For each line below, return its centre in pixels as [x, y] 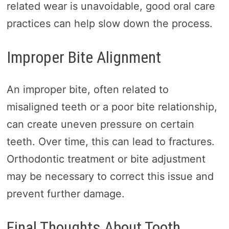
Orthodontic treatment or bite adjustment [106, 159]
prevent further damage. [65, 193]
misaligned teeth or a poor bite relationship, [112, 107]
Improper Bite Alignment [84, 58]
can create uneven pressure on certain [100, 124]
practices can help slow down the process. [109, 24]
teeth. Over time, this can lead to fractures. [110, 141]
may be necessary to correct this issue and [110, 176]
